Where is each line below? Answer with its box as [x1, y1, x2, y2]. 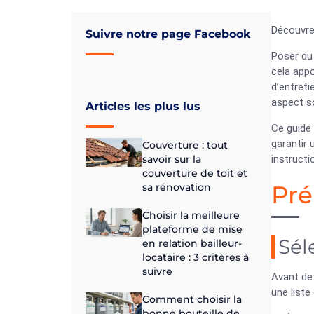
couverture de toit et [142, 167, 247, 180]
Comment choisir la [142, 293, 242, 306]
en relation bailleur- [142, 237, 242, 250]
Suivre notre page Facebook [86, 27, 250, 41]
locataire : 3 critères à [142, 251, 249, 264]
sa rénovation [142, 181, 211, 194]
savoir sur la [142, 153, 201, 166]
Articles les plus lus [86, 100, 200, 114]
